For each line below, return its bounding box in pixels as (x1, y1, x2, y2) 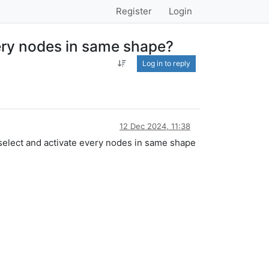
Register (116, 5, 152, 17)
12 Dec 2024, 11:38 (119, 121, 190, 131)
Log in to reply (142, 59, 190, 68)
